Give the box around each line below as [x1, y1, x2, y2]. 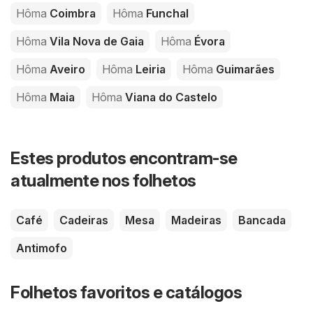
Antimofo [16, 240, 67, 255]
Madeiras [171, 212, 221, 227]
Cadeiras [59, 212, 108, 227]
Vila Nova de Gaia [47, 34, 144, 48]
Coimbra [47, 6, 96, 20]
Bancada [238, 212, 286, 227]
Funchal [143, 6, 189, 20]
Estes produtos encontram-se [10, 147, 238, 168]
